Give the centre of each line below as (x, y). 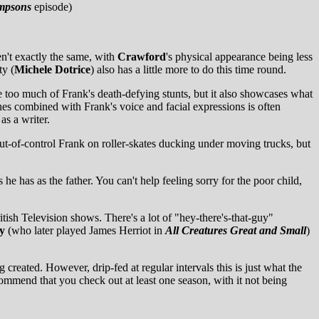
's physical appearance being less (239, 56)
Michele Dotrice (52, 69)
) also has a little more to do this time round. (188, 69)
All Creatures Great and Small (236, 230)
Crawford (142, 56)
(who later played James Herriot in (85, 230)
